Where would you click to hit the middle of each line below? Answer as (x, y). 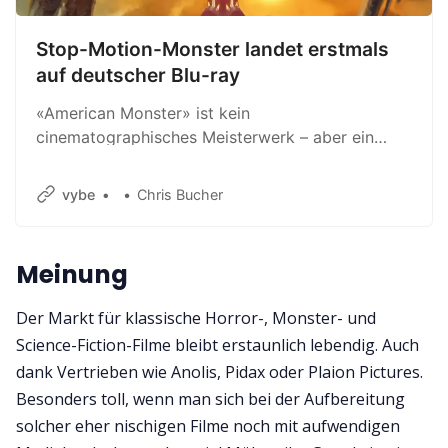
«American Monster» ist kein (143, 112)
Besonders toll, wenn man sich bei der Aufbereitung (210, 399)
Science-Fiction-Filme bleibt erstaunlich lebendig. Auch (217, 345)
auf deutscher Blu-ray (138, 75)
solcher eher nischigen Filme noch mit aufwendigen (208, 426)
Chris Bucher (180, 194)
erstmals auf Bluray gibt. (128, 184)
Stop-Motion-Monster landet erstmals (212, 49)
